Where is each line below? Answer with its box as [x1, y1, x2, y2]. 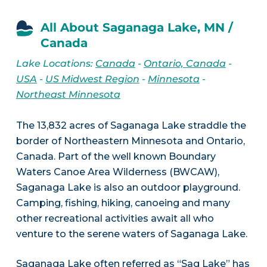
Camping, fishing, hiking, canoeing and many [15, 197, 230, 209]
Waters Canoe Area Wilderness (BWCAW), [15, 166, 219, 178]
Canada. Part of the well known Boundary [15, 151, 216, 163]
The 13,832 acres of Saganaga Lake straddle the [15, 120, 246, 132]
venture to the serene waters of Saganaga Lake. [15, 228, 247, 240]
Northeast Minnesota [15, 89, 120, 101]
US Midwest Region [45, 73, 139, 85]
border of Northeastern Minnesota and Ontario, [15, 135, 245, 147]
